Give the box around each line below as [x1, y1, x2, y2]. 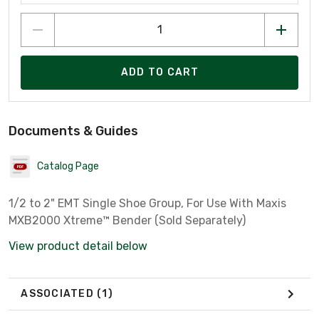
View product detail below [9, 239, 147, 253]
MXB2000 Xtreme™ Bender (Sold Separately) [9, 213, 246, 227]
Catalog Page [37, 160, 99, 173]
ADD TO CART [120, 66, 199, 79]
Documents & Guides [9, 122, 138, 139]
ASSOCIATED [21, 288, 97, 300]
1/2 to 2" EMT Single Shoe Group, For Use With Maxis [9, 196, 286, 210]
